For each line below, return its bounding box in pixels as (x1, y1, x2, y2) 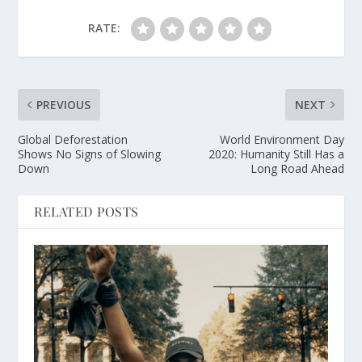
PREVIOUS (36, 96, 91, 112)
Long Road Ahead (250, 160, 344, 176)
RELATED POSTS (34, 202, 139, 220)
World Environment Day (219, 131, 344, 147)
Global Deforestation (18, 131, 128, 147)
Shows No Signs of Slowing (18, 145, 162, 162)
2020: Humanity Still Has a (208, 145, 344, 162)
